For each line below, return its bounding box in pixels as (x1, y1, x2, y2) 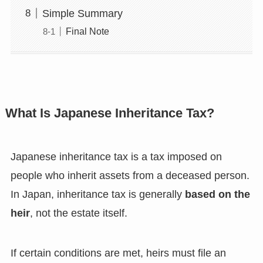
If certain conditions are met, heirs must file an (10, 247, 226, 259)
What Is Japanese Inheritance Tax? (5, 106, 214, 121)
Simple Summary (42, 7, 123, 19)
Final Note (65, 25, 109, 36)
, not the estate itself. (29, 207, 127, 220)
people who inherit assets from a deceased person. (10, 170, 249, 182)
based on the (184, 188, 250, 201)
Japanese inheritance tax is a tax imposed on (10, 151, 222, 163)
